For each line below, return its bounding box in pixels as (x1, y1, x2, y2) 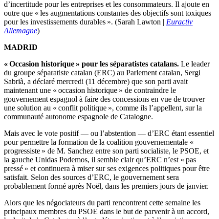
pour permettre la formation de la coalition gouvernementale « (4, 138, 195, 147)
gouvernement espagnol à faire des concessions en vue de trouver (4, 95, 205, 104)
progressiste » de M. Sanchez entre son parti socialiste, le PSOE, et (4, 147, 209, 155)
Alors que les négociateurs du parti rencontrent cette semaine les (4, 198, 200, 207)
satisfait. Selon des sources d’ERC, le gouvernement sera (4, 173, 179, 182)
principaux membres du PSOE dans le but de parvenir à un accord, (4, 207, 209, 216)
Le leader (179, 60, 210, 68)
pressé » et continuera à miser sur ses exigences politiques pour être (4, 164, 210, 173)
